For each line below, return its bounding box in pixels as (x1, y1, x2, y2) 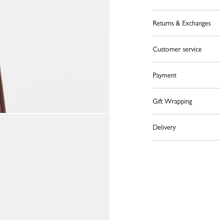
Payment (152, 71, 176, 79)
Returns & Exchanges (152, 19, 211, 27)
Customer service (152, 45, 202, 53)
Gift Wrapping (152, 97, 192, 105)
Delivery (152, 123, 176, 131)
